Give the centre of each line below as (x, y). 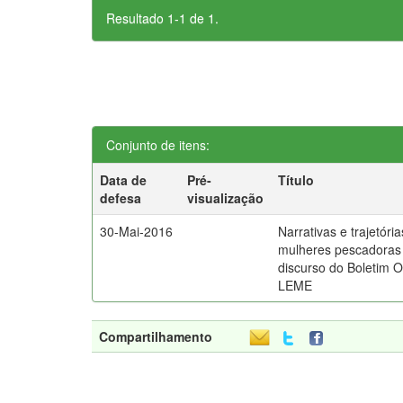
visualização (226, 198)
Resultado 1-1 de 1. (162, 18)
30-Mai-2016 (137, 231)
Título (296, 180)
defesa (121, 198)
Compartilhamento (156, 336)
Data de (124, 180)
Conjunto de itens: (158, 145)
